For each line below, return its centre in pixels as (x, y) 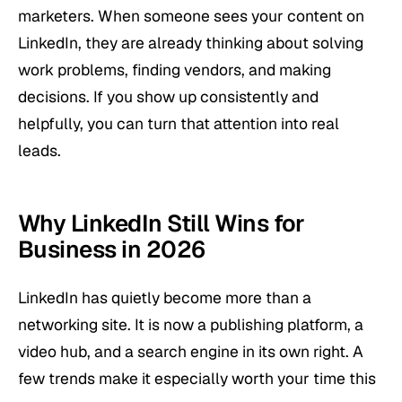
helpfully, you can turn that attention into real (179, 124)
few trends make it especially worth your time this (197, 379)
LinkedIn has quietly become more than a (165, 298)
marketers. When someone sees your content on (191, 16)
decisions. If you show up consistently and (168, 97)
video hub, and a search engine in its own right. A (191, 352)
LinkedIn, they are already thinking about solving (191, 43)
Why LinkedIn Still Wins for (162, 224)
